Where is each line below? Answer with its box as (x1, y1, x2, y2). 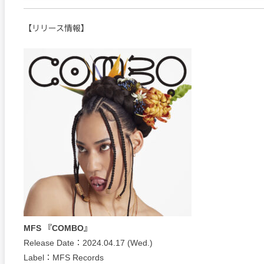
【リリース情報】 (24, 23, 89, 33)
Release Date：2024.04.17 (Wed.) (24, 237, 153, 247)
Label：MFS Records (24, 252, 104, 262)
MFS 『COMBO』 (24, 223, 92, 233)
